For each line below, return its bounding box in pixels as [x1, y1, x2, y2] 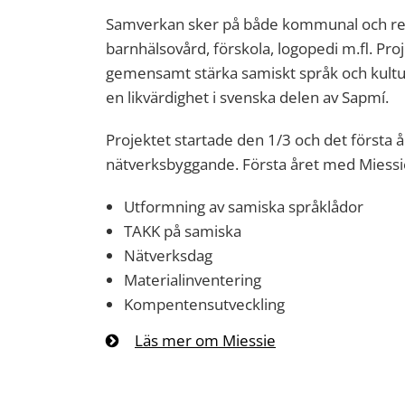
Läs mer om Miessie [135, 330, 276, 351]
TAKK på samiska [124, 221, 241, 241]
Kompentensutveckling [124, 294, 285, 315]
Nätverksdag [124, 245, 212, 266]
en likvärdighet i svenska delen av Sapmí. [106, 87, 389, 108]
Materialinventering [124, 269, 261, 290]
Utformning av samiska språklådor [124, 196, 363, 217]
